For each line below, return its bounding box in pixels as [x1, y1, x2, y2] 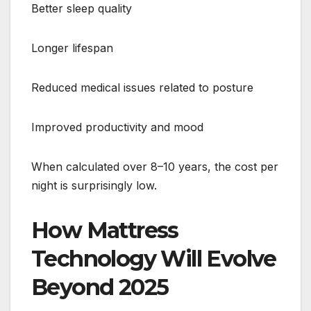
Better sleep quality [31, 1, 132, 16]
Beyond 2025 [31, 274, 169, 301]
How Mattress [31, 217, 178, 244]
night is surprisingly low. [31, 178, 157, 193]
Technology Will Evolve [31, 245, 276, 273]
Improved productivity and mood [31, 120, 203, 135]
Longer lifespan [31, 41, 113, 56]
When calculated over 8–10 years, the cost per [31, 160, 278, 174]
